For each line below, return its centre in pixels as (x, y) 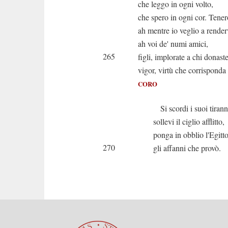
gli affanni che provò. (187, 148)
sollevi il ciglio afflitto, (189, 121)
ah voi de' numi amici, (173, 44)
